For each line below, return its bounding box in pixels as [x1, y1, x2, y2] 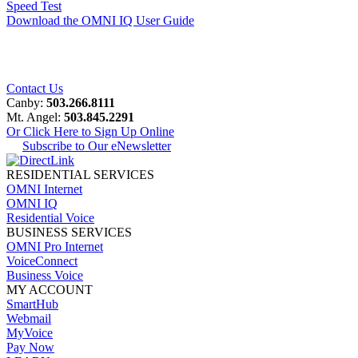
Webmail [6, 312, 51, 326]
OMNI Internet [6, 182, 82, 197]
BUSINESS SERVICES [6, 225, 132, 240]
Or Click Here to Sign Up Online [6, 125, 174, 139]
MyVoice [6, 326, 53, 340]
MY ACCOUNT [6, 283, 93, 297]
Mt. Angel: [6, 110, 64, 125]
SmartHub [6, 297, 58, 312]
